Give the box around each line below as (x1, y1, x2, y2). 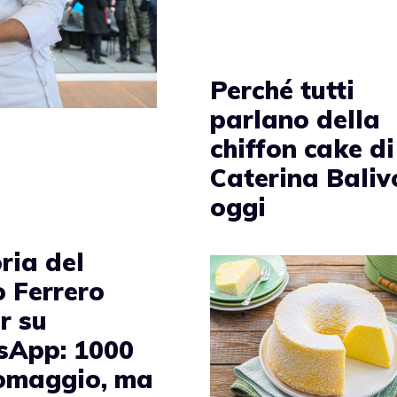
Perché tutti (210, 74, 355, 105)
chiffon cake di (210, 132, 395, 164)
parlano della (210, 103, 381, 135)
